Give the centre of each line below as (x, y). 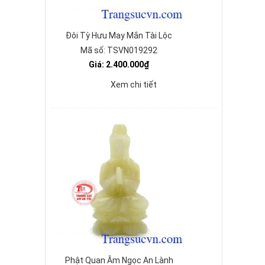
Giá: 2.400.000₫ (119, 64)
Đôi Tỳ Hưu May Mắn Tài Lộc (119, 35)
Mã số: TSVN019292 (119, 50)
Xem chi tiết (134, 85)
